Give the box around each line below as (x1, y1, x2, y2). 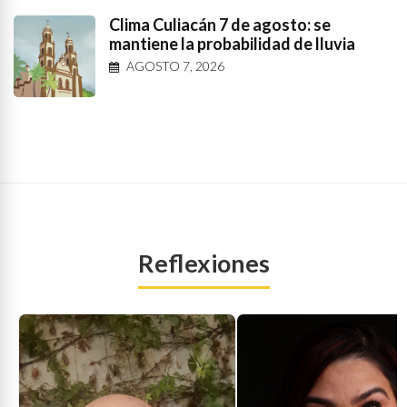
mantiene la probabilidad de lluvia (109, 34, 355, 54)
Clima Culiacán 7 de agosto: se (109, 15, 331, 35)
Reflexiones (137, 248, 270, 278)
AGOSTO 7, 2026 (126, 58, 224, 74)
